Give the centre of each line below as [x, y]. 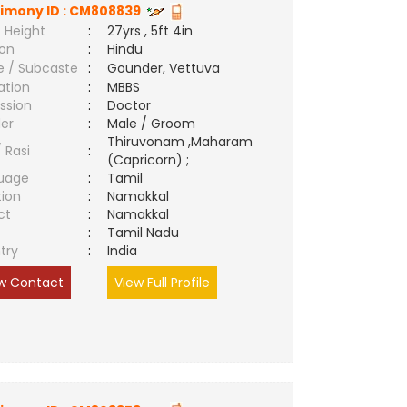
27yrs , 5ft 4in [150, 31]
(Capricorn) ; [149, 160]
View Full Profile [163, 283]
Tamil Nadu [144, 233]
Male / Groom [155, 124]
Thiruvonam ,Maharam [180, 142]
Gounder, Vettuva [164, 68]
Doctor [129, 105]
